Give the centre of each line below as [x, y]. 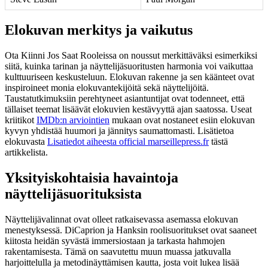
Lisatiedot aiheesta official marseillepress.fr [128, 141]
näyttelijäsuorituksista [73, 194]
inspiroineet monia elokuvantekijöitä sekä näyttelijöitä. [107, 87]
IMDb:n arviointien [73, 120]
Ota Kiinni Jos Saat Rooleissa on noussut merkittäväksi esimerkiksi [131, 55]
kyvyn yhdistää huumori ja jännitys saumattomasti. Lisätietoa [119, 130]
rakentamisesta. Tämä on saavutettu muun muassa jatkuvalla [118, 251]
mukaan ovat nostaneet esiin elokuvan [182, 120]
